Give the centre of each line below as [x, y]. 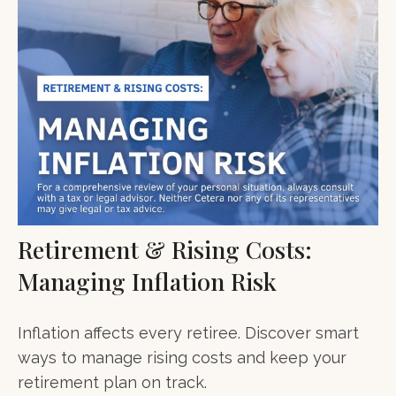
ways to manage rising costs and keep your [182, 357]
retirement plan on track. [112, 382]
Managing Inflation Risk [147, 281]
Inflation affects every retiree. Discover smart [188, 332]
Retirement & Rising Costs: [165, 249]
